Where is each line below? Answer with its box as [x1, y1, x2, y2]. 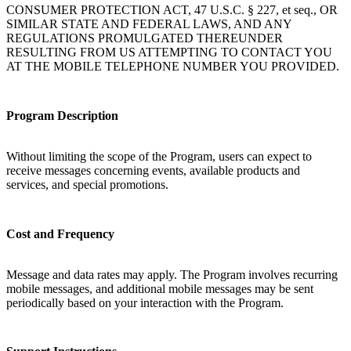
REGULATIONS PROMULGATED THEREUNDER [6, 31, 283, 45]
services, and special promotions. [6, 177, 168, 191]
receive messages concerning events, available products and [6, 163, 300, 177]
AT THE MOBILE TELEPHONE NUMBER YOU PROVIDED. [6, 60, 339, 74]
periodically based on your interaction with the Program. [6, 295, 284, 309]
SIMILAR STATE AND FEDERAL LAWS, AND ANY [6, 17, 291, 31]
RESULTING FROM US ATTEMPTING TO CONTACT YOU [6, 45, 332, 60]
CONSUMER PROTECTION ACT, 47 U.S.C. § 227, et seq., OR [6, 3, 338, 17]
